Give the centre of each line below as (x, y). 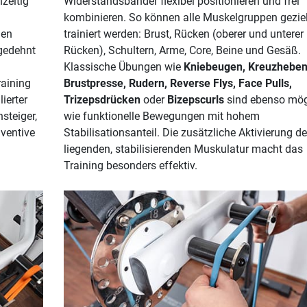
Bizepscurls (195, 99)
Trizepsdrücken (102, 99)
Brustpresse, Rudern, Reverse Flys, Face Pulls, (177, 83)
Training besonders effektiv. (130, 165)
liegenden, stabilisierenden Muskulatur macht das (183, 149)
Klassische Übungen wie (123, 66)
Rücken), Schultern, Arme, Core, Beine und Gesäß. (182, 50)
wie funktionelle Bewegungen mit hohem (161, 116)
